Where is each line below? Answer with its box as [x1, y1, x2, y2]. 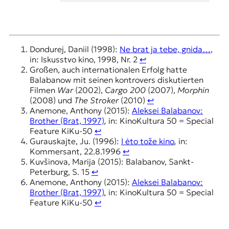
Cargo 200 [104, 85, 146, 96]
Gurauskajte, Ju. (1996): [29, 136, 121, 147]
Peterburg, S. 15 [29, 167, 91, 177]
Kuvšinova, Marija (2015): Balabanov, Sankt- [29, 156, 194, 167]
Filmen [29, 85, 57, 96]
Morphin [177, 85, 209, 96]
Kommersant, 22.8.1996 [29, 146, 123, 157]
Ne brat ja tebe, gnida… [119, 44, 211, 55]
